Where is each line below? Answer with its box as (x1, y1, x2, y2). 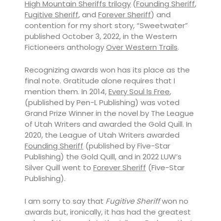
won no (160, 196, 188, 206)
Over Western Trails (106, 42, 178, 52)
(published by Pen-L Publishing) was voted (25, 97, 180, 108)
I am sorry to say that (25, 196, 106, 206)
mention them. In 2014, (25, 86, 109, 97)
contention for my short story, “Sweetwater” (25, 20, 188, 31)
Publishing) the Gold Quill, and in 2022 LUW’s (25, 151, 182, 162)
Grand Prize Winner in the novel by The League (25, 108, 194, 118)
